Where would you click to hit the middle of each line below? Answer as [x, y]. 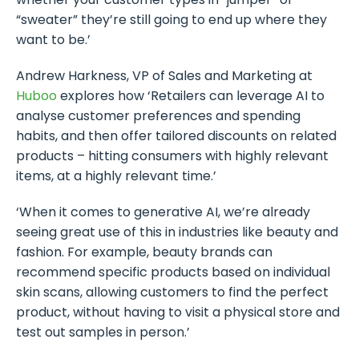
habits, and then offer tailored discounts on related [176, 136]
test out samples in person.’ [103, 333]
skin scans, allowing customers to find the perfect [172, 292]
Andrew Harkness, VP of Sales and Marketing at [164, 76]
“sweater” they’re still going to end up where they [171, 20]
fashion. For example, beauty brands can [144, 252]
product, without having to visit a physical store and [178, 313]
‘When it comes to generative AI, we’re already [163, 212]
